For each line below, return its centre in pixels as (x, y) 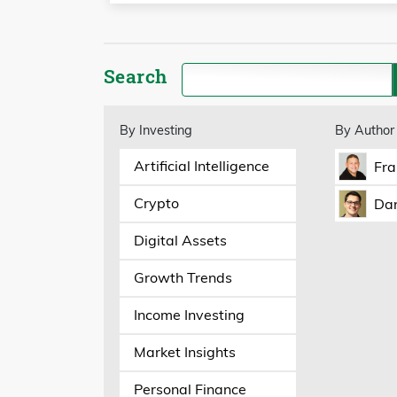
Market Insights (184, 352)
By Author (364, 130)
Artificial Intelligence (201, 166)
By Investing (156, 130)
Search (136, 76)
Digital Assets (180, 241)
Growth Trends (183, 278)
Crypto (156, 203)
